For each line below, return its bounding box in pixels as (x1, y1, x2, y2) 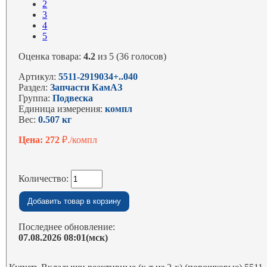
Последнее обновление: (18, 222, 116, 232)
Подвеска (52, 93, 94, 103)
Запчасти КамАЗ (50, 82, 123, 92)
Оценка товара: (18, 51, 84, 61)
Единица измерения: (18, 104, 105, 114)
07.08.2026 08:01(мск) (18, 232, 108, 243)
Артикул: (18, 72, 59, 82)
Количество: (18, 173, 72, 184)
